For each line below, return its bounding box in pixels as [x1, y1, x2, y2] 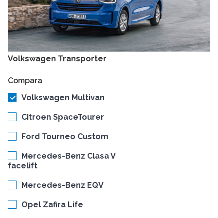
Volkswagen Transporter [8, 54, 107, 64]
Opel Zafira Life [21, 200, 83, 210]
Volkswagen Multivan [21, 93, 105, 103]
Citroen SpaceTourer [21, 112, 104, 122]
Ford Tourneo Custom [21, 132, 109, 142]
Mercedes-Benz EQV [21, 181, 104, 190]
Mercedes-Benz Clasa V [21, 151, 115, 161]
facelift [8, 161, 37, 171]
